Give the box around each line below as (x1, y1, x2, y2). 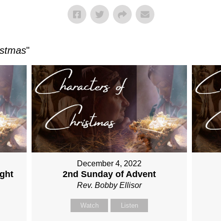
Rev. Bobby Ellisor (77, 181, 142, 190)
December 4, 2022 (77, 159, 142, 168)
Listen (120, 202, 138, 210)
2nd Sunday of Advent (63, 169, 156, 180)
